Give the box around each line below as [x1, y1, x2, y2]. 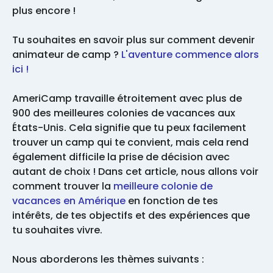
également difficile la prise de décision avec [12, 150, 230, 165]
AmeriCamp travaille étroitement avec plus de [12, 91, 242, 106]
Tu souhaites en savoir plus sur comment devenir [12, 33, 255, 48]
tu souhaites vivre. [12, 223, 105, 238]
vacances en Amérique [12, 194, 126, 208]
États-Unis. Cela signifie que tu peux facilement [12, 121, 246, 135]
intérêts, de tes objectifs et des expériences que [12, 208, 250, 223]
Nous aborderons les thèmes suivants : [12, 252, 207, 267]
